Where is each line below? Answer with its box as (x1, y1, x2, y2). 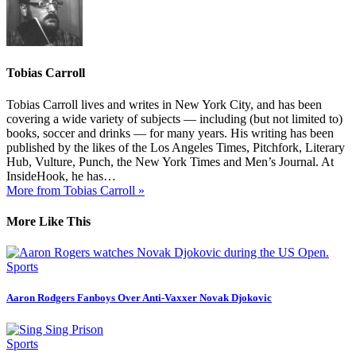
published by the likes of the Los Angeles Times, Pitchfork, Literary (6, 140, 345, 154)
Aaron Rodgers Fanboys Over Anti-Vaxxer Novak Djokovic (6, 292, 272, 304)
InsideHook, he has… (6, 168, 116, 183)
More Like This (6, 214, 91, 228)
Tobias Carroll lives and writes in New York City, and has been (6, 97, 322, 111)
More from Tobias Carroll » (6, 183, 145, 197)
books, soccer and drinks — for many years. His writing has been (6, 126, 334, 140)
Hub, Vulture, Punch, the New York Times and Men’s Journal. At (6, 154, 334, 168)
